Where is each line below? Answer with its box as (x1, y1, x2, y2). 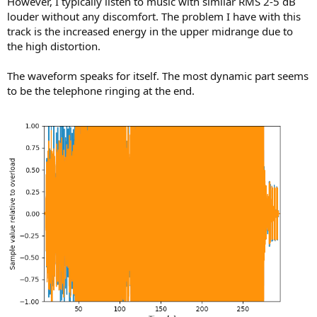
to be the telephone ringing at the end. (7, 83, 195, 98)
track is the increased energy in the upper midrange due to (7, 24, 293, 39)
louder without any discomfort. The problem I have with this (7, 9, 301, 24)
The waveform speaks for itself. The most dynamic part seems (7, 69, 309, 83)
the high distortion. (7, 39, 100, 54)
